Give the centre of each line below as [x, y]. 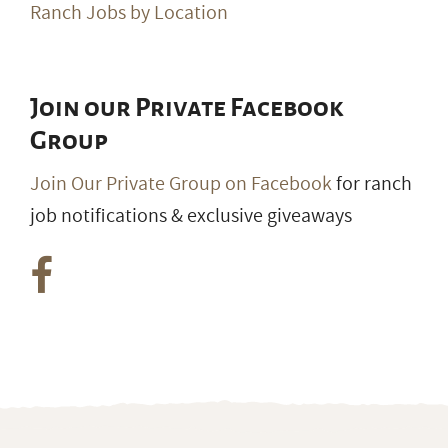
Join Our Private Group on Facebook [181, 184]
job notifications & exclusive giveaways [191, 216]
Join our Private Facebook [187, 108]
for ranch [372, 184]
